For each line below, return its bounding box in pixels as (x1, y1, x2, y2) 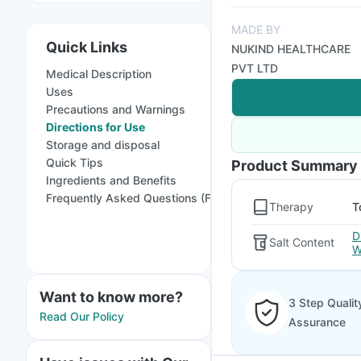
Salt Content (269, 235, 334, 249)
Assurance (288, 315, 346, 329)
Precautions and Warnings (46, 102, 185, 116)
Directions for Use (46, 120, 145, 134)
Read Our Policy (39, 309, 124, 323)
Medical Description (46, 67, 151, 81)
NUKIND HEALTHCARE (231, 42, 351, 56)
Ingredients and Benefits (46, 173, 176, 187)
